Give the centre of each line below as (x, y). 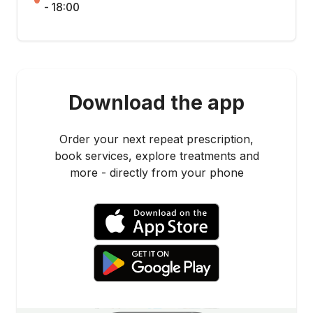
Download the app (156, 103)
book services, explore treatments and (156, 156)
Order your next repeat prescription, (156, 139)
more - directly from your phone (156, 173)
